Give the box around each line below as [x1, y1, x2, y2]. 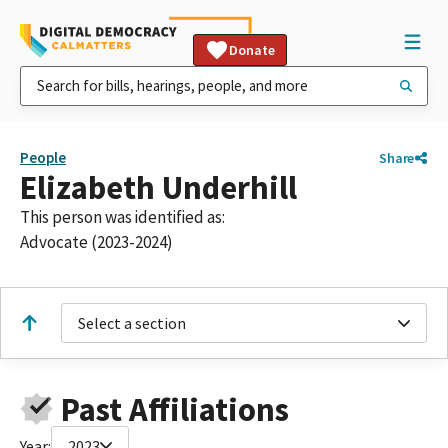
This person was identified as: [20, 206, 225, 228]
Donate [229, 41, 275, 59]
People [20, 148, 66, 167]
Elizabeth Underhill [20, 167, 297, 208]
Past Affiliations [60, 388, 289, 430]
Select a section [78, 313, 186, 333]
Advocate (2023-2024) [20, 231, 173, 253]
